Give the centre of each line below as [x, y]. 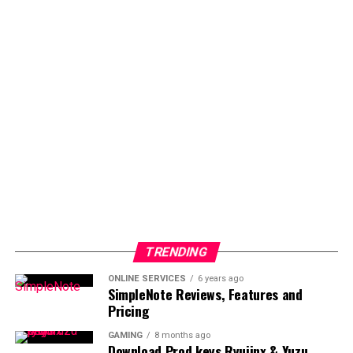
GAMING [125, 335]
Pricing [128, 310]
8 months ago [182, 335]
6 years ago [220, 279]
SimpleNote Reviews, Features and [205, 294]
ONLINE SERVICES [147, 279]
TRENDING [176, 252]
